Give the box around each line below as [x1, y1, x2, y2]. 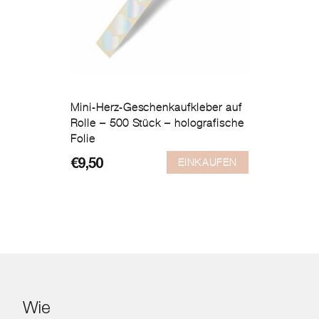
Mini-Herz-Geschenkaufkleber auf [70, 100, 242, 114]
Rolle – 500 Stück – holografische [70, 116, 244, 130]
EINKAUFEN [177, 156, 237, 168]
